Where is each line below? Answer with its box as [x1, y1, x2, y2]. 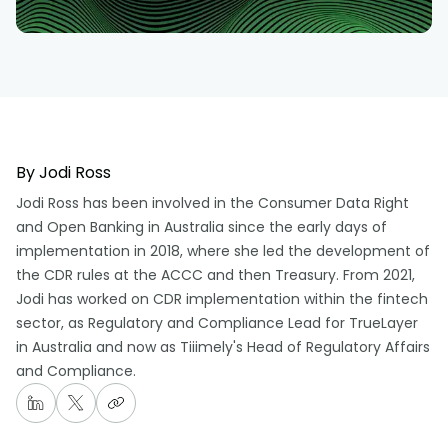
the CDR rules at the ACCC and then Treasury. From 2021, [16, 265, 415, 286]
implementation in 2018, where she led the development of [16, 241, 430, 262]
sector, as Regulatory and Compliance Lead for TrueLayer [16, 313, 418, 334]
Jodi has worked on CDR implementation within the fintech [16, 289, 428, 310]
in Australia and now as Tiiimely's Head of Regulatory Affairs [16, 337, 430, 358]
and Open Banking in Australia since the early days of [16, 217, 387, 238]
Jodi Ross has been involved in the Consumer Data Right [16, 193, 409, 214]
